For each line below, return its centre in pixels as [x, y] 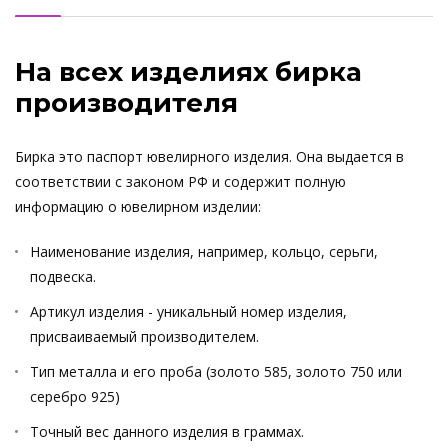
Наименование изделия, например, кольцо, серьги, [204, 251]
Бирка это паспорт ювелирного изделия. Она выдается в [209, 156]
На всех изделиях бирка [188, 72]
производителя [126, 103]
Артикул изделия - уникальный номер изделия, [188, 311]
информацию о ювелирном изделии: [138, 206]
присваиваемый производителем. [144, 336]
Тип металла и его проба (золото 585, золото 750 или [216, 371]
